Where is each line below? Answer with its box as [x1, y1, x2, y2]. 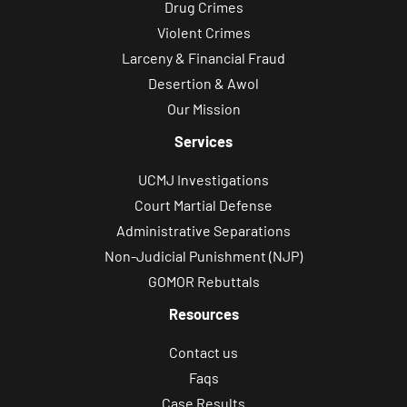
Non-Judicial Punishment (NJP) [104, 247, 303, 265]
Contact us [169, 343, 238, 362]
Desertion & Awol [148, 74, 259, 92]
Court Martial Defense [134, 196, 273, 214]
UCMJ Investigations [138, 171, 269, 189]
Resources [168, 305, 239, 323]
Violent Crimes [156, 23, 251, 41]
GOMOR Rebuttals [147, 273, 260, 291]
